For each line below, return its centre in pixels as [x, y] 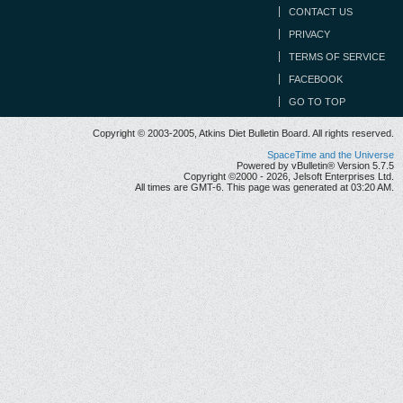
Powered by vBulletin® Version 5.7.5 [315, 166]
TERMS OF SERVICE [337, 57]
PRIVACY [309, 35]
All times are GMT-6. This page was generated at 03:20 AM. [264, 188]
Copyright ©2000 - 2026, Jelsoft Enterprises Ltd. [289, 177]
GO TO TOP [317, 102]
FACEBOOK [316, 80]
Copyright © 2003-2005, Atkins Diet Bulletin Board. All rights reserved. [243, 134]
